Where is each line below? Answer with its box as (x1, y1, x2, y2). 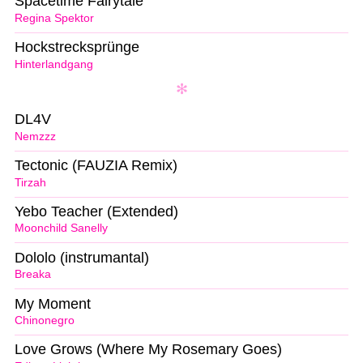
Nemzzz (15, 130, 56, 143)
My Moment (15, 295, 91, 312)
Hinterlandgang (15, 58, 93, 70)
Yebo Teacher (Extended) (15, 203, 178, 220)
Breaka (15, 268, 51, 281)
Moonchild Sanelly (15, 222, 108, 235)
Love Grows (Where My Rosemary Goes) (15, 341, 282, 358)
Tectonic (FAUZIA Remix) (15, 156, 177, 173)
